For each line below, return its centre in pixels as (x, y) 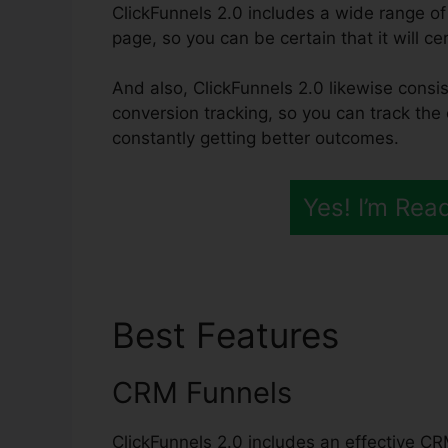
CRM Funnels (202, 392)
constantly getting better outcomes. (255, 138)
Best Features (230, 334)
